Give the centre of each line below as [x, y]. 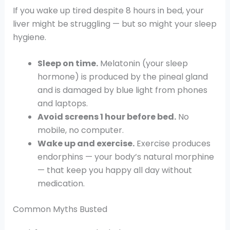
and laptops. [62, 104]
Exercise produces [172, 144]
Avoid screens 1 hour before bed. [107, 117]
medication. [61, 184]
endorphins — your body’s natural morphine [126, 157]
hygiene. [29, 37]
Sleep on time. [68, 64]
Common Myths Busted [60, 209]
